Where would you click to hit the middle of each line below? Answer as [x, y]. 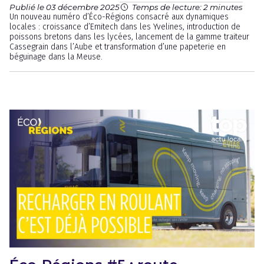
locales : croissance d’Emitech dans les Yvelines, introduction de [125, 27]
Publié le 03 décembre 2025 [65, 7]
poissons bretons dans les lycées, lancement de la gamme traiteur [129, 37]
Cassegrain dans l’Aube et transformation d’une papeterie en [118, 47]
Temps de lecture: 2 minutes [187, 7]
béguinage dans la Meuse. [56, 57]
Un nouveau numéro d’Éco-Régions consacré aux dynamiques [119, 17]
